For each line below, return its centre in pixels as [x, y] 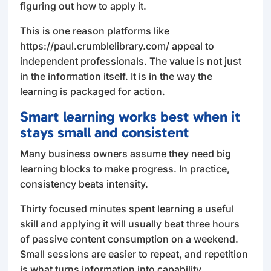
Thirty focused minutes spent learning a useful [127, 208]
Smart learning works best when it [131, 116]
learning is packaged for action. [93, 91]
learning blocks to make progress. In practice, [125, 168]
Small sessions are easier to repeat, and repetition [134, 254]
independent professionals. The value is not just [131, 61]
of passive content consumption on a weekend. [129, 239]
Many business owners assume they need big [126, 153]
